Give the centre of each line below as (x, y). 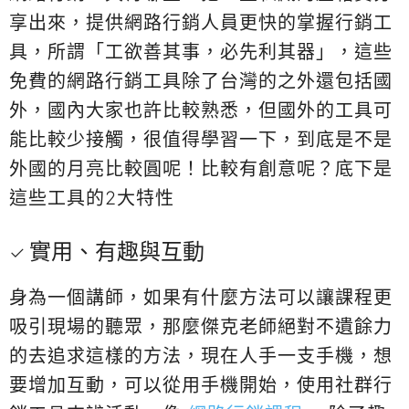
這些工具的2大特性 (92, 198)
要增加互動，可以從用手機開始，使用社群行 (201, 385)
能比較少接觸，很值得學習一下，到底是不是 (201, 139)
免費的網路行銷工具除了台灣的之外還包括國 (201, 81)
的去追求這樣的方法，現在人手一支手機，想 (201, 356)
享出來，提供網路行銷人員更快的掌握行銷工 (201, 22)
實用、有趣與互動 (117, 251)
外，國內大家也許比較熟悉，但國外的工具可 (201, 110)
